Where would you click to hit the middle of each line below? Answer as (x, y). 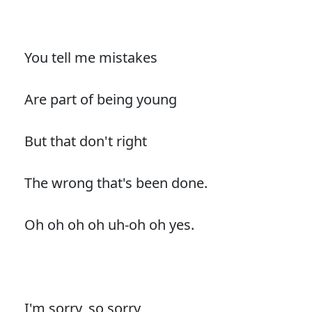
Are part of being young (100, 99)
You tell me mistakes (91, 57)
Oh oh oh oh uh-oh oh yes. (109, 224)
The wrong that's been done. (116, 182)
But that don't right (85, 141)
